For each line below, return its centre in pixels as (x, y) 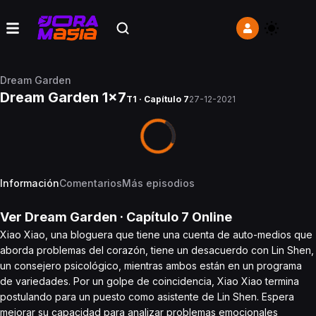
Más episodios (158, 183)
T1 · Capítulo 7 (158, 99)
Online (211, 217)
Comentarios (91, 183)
